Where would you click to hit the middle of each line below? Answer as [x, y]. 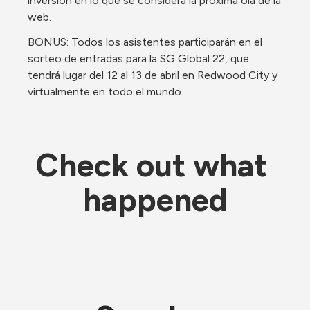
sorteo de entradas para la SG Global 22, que [138, 58]
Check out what [151, 165]
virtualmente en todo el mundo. [106, 92]
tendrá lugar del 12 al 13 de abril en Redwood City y [153, 75]
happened [155, 200]
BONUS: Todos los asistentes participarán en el [145, 42]
